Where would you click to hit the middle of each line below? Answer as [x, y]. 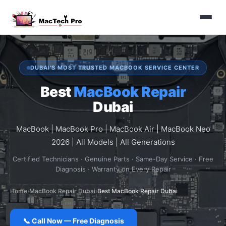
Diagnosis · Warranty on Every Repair [113, 169]
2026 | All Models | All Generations [113, 142]
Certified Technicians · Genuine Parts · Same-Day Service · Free [113, 159]
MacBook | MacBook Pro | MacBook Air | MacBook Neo [113, 129]
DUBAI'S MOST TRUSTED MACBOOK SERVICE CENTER [115, 68]
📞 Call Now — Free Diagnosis [74, 221]
